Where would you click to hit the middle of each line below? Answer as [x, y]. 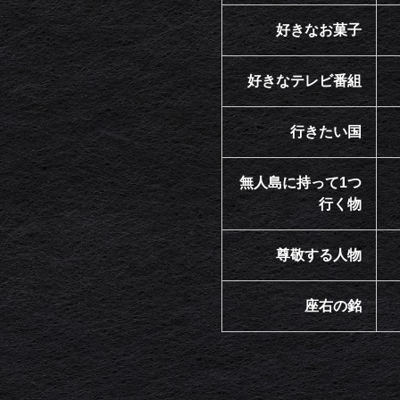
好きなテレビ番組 [304, 80]
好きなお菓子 [319, 29]
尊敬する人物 [319, 254]
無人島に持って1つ [300, 182]
